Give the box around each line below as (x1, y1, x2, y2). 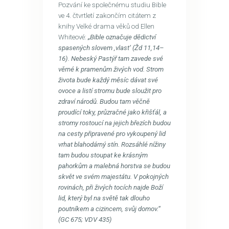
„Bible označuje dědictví (87, 33, 156, 41)
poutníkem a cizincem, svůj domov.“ (58, 204, 161, 213)
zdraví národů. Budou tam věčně (58, 97, 150, 105)
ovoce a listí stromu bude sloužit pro (58, 86, 162, 95)
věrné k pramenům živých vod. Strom (58, 65, 164, 73)
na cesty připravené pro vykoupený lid (58, 129, 166, 138)
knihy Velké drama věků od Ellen (58, 22, 154, 30)
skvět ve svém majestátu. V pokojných (58, 172, 169, 180)
